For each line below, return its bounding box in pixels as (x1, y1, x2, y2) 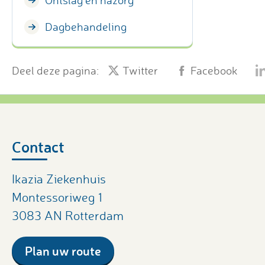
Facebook (190, 63, 238, 77)
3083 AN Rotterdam (12, 208, 124, 224)
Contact (12, 137, 64, 157)
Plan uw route (25, 243, 101, 259)
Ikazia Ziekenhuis (12, 171, 106, 187)
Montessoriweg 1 (12, 189, 102, 205)
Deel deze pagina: (12, 63, 99, 77)
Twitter (122, 63, 158, 77)
